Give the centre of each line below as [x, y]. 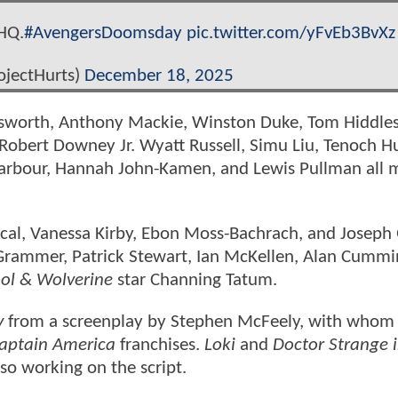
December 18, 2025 [159, 76]
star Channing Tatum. [195, 281]
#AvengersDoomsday [103, 34]
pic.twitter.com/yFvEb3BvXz [291, 34]
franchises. [160, 346]
